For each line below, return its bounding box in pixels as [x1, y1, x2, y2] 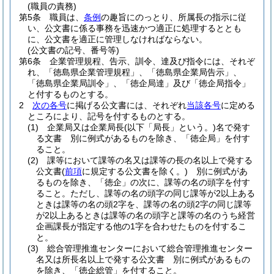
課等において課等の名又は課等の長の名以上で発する [47, 155, 253, 165]
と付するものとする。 [28, 89, 113, 99]
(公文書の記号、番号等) [28, 45, 119, 55]
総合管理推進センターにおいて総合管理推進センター [47, 243, 253, 253]
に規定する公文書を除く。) [82, 166, 188, 176]
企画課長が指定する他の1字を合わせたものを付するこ [36, 221, 246, 231]
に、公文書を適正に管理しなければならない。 [28, 34, 207, 44]
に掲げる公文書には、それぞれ [67, 100, 187, 110]
